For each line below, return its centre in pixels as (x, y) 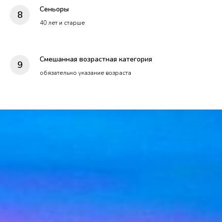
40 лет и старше (62, 23)
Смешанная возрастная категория (96, 59)
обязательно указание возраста (85, 73)
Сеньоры (54, 9)
